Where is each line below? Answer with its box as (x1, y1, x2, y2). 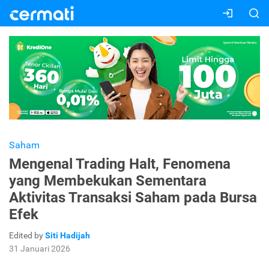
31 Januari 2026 (9, 244, 70, 254)
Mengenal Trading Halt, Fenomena (9, 156, 231, 173)
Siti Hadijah (45, 231, 90, 241)
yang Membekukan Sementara (9, 172, 207, 190)
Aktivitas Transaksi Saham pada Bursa (9, 189, 257, 207)
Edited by (9, 231, 45, 241)
